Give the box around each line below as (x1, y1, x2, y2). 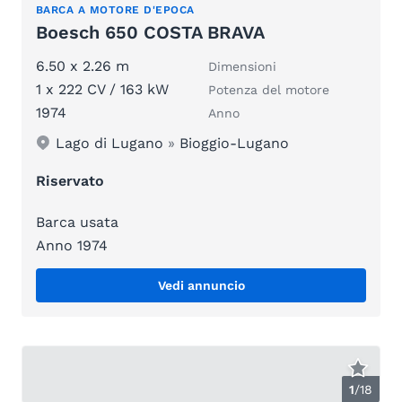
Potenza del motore (208, 82, 329, 97)
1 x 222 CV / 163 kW (36, 80, 169, 98)
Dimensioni (208, 58, 276, 74)
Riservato (36, 171, 104, 189)
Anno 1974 (36, 236, 108, 254)
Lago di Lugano (56, 134, 164, 152)
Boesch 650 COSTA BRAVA (36, 21, 265, 43)
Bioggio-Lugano (179, 134, 290, 152)
